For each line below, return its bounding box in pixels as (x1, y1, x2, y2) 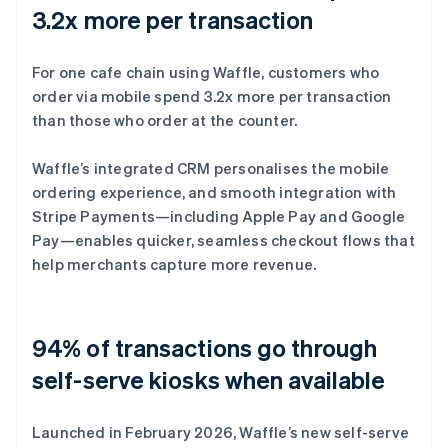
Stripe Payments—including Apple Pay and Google (32, 205, 406, 226)
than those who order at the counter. (32, 109, 298, 130)
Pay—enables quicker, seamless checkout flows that (32, 229, 415, 250)
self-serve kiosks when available (32, 363, 386, 395)
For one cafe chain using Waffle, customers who (32, 61, 380, 82)
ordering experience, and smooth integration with (32, 181, 397, 202)
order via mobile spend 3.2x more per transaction (32, 85, 392, 106)
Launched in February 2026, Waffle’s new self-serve (32, 421, 410, 442)
